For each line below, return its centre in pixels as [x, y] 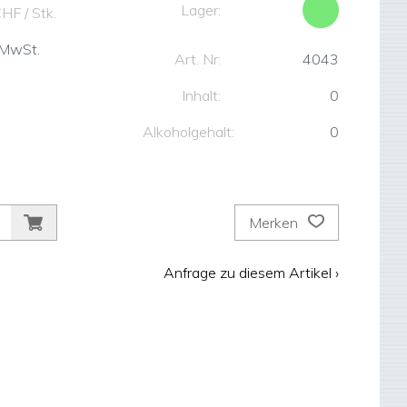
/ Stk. [40, 13]
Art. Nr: [198, 59]
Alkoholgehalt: [189, 132]
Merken [275, 223]
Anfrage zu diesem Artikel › [251, 273]
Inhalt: [202, 95]
